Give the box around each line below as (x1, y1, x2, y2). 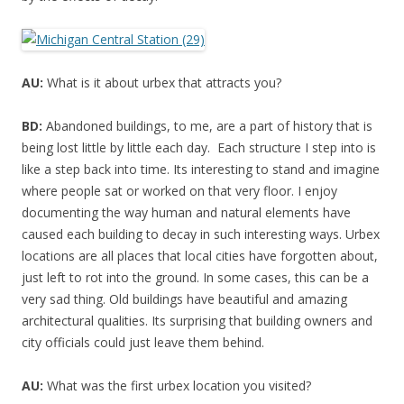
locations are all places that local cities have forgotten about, (22, 247, 378, 264)
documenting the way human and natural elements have (22, 204, 351, 221)
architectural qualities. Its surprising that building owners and (22, 312, 372, 329)
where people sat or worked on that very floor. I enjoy (22, 182, 337, 199)
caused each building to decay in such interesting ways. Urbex (22, 225, 380, 243)
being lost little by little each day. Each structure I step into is (22, 139, 376, 156)
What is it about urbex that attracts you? (43, 74, 281, 91)
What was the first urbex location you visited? (43, 377, 311, 394)
